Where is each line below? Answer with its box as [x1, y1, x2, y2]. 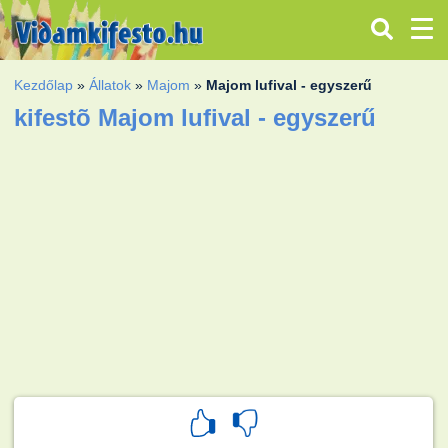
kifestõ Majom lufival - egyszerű [14, 103, 377, 131]
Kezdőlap [14, 76, 74, 93]
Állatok [89, 76, 132, 93]
